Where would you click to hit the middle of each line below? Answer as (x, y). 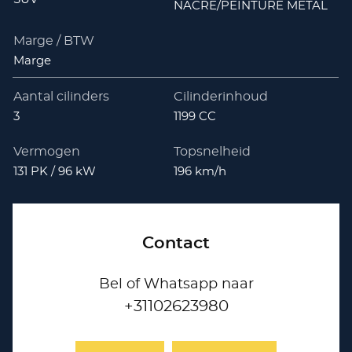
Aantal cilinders (62, 96)
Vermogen (47, 151)
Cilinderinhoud (220, 96)
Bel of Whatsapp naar (176, 284)
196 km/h (200, 171)
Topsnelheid (212, 151)
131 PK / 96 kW (55, 171)
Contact (176, 243)
